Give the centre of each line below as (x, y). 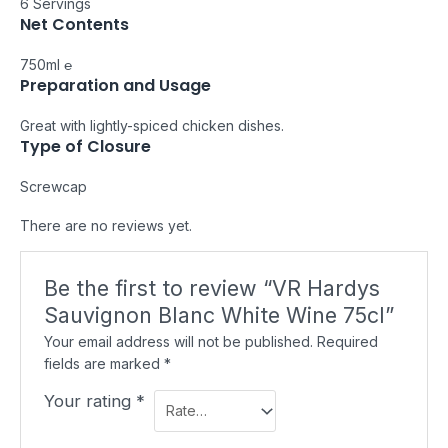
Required (348, 342)
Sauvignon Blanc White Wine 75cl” (219, 315)
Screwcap (53, 186)
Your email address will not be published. (179, 342)
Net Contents (74, 24)
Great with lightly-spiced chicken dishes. (152, 125)
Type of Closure (85, 146)
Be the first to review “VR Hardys (212, 288)
